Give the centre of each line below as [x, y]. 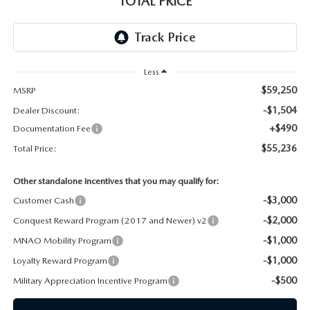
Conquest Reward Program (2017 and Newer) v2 [110, 221]
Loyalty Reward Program [60, 261]
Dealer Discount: [46, 111]
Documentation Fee [52, 129]
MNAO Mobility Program [62, 241]
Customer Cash [43, 201]
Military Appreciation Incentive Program [90, 281]
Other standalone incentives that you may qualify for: [116, 181]
